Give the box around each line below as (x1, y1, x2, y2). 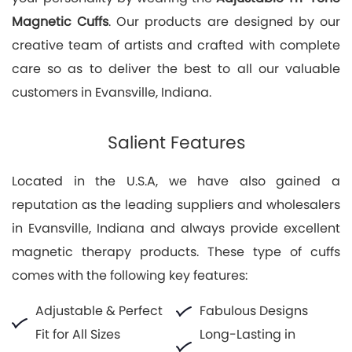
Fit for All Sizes (35, 324, 120, 343)
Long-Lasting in (200, 324, 295, 343)
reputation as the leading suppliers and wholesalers (12, 195, 340, 214)
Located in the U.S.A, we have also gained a (12, 171, 340, 190)
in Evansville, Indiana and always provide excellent (12, 218, 340, 237)
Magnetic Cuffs (12, 12, 109, 31)
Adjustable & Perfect (35, 301, 163, 320)
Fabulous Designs (200, 301, 308, 320)
